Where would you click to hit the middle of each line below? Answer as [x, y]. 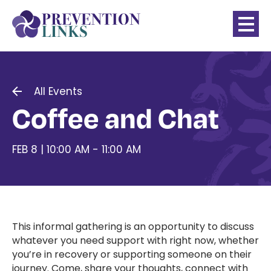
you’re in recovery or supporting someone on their [132, 254]
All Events [58, 91]
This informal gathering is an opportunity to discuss [133, 227]
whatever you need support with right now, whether [135, 240]
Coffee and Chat [116, 117]
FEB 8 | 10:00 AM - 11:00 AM [77, 149]
